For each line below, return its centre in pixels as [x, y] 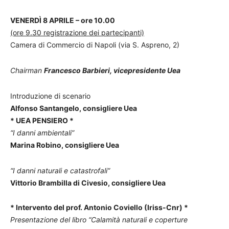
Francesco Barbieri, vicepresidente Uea [112, 70]
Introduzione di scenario [50, 96]
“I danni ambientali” [42, 133]
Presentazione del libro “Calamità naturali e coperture [99, 220]
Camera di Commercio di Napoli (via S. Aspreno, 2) [95, 45]
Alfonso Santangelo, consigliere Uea [74, 108]
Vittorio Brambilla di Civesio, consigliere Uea [88, 183]
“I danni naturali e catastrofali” [60, 170]
